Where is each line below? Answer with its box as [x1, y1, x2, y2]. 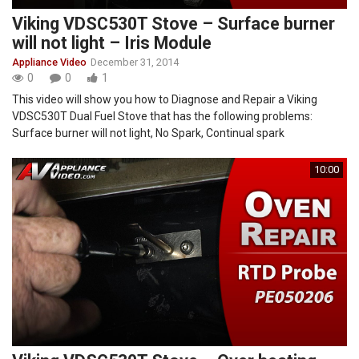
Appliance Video [12, 56, 87, 69]
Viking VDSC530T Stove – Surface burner [12, 14, 335, 34]
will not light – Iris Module [12, 33, 212, 54]
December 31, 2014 [91, 56, 179, 69]
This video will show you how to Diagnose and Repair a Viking [12, 93, 317, 107]
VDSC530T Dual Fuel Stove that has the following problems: [12, 110, 313, 123]
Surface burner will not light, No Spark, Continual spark [12, 127, 284, 140]
